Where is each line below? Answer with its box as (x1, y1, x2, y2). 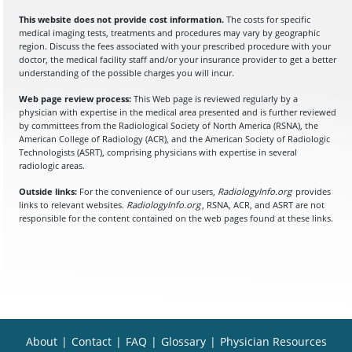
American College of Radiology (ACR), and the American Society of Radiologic (19, 132, 330, 145)
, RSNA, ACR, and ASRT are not (201, 198, 324, 211)
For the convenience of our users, (77, 185, 218, 197)
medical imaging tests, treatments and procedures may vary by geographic (19, 26, 320, 38)
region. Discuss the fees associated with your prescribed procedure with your (19, 39, 331, 52)
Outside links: (19, 185, 77, 197)
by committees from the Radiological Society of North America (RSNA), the (19, 119, 318, 131)
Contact (71, 333, 112, 349)
